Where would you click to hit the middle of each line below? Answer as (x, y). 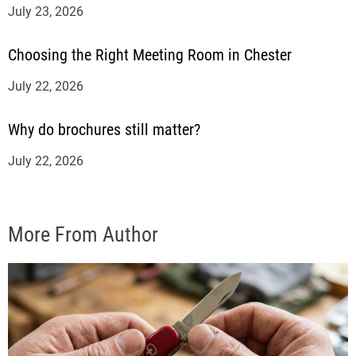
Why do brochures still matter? (104, 129)
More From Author (83, 234)
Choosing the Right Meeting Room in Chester (150, 54)
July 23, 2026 (46, 11)
